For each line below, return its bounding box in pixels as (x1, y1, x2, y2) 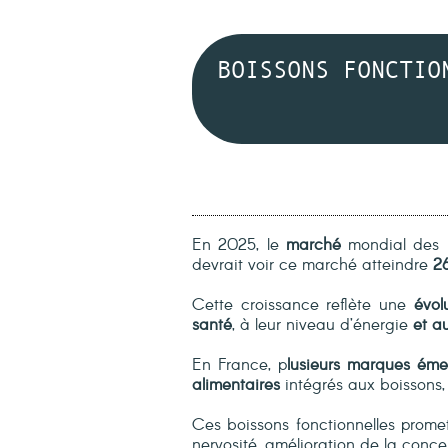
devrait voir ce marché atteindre (192, 253, 433, 278)
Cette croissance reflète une (192, 293, 414, 318)
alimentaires (192, 373, 280, 398)
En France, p (192, 353, 287, 378)
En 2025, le (192, 233, 286, 258)
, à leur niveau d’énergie (232, 313, 413, 338)
